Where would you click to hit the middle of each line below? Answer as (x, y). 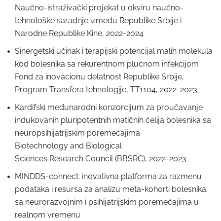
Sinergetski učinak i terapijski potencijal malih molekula (114, 51)
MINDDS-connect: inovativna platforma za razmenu (108, 176)
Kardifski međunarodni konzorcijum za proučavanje (109, 107)
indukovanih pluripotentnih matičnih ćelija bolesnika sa (113, 120)
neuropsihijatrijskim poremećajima (77, 133)
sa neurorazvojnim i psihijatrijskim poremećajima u (107, 202)
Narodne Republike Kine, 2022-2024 (79, 33)
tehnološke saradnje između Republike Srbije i (98, 20)
